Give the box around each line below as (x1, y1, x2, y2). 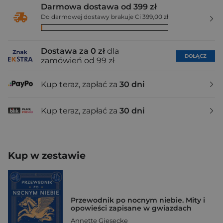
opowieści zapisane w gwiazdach (71, 203, 192, 213)
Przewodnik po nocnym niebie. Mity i (71, 195, 205, 205)
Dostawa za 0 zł (41, 46, 105, 56)
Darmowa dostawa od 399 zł (41, 2, 157, 11)
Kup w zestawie (8, 150, 86, 161)
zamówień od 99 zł (41, 56, 114, 65)
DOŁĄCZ (185, 52, 207, 59)
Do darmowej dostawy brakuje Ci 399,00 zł (41, 13, 168, 20)
